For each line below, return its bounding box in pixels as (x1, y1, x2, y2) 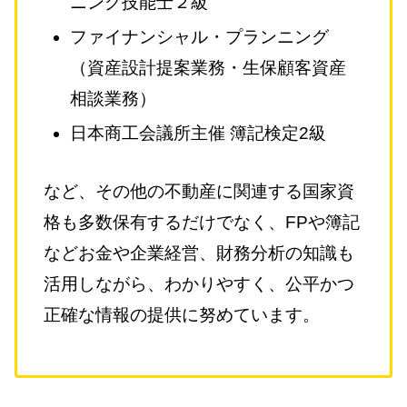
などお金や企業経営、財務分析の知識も (43, 243, 354, 263)
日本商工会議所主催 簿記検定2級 (70, 123, 327, 143)
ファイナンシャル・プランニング (70, 26, 330, 46)
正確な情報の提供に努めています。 (43, 304, 320, 324)
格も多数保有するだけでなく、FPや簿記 (43, 212, 360, 232)
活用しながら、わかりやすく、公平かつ (43, 273, 354, 293)
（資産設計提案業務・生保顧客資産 (70, 57, 347, 77)
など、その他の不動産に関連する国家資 (43, 181, 354, 201)
